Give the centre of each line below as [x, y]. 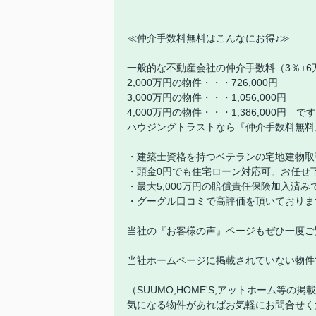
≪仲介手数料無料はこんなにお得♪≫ [208, 38]
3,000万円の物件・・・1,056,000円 [207, 97]
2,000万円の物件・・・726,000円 [202, 83]
